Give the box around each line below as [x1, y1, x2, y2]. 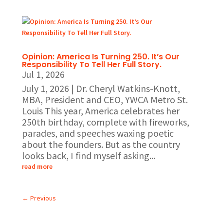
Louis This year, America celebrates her [21, 105, 180, 117]
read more [21, 162, 53, 171]
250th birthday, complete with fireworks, [21, 116, 189, 128]
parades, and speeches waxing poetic [21, 127, 174, 140]
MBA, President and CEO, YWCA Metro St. [21, 93, 188, 106]
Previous [30, 194, 56, 203]
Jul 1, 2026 [21, 68, 65, 81]
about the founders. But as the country [21, 138, 180, 151]
